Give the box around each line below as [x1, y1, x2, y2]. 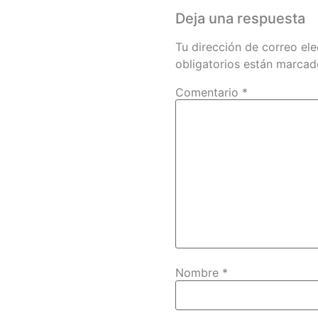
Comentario [175, 84, 242, 99]
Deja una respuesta [175, 9, 305, 27]
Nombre [175, 265, 222, 280]
